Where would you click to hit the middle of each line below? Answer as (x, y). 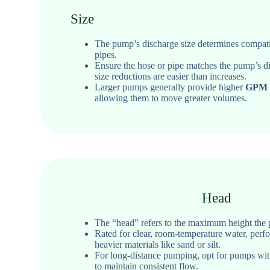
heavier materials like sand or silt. (158, 244)
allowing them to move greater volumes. (171, 98)
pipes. (106, 54)
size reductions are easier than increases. (171, 76)
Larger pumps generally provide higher (170, 87)
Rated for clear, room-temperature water (170, 233)
